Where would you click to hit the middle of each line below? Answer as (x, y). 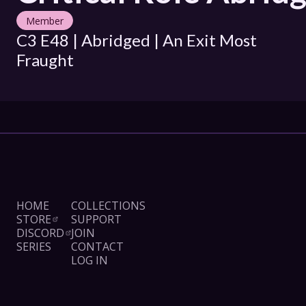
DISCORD (40, 233)
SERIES (34, 247)
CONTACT (97, 247)
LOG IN (89, 260)
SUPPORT (96, 219)
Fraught (45, 60)
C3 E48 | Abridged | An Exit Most (137, 40)
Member (45, 20)
